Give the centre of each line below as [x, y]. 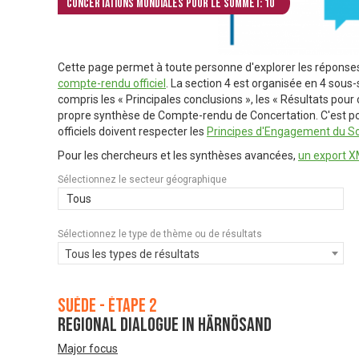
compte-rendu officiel [112, 84]
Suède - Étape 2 [107, 306]
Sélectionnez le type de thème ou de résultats [160, 234]
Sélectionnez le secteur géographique [142, 180]
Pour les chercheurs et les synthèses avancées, [178, 156]
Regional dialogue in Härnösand [165, 325]
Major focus [88, 349]
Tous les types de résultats [132, 254]
